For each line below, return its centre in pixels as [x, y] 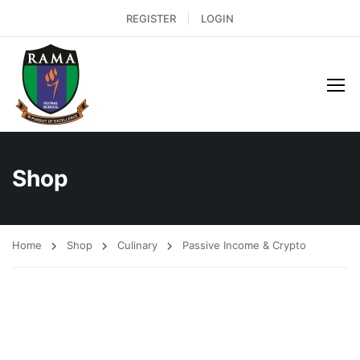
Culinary [137, 245]
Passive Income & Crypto [244, 245]
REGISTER [151, 18]
